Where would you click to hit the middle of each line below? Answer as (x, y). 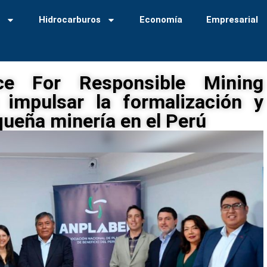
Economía (161, 20)
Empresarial (232, 20)
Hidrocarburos (70, 20)
